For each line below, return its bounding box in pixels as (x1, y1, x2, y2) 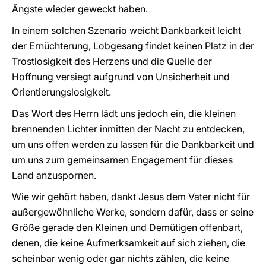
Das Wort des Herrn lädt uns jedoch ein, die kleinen (12, 107, 236, 119)
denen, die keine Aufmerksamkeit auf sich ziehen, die (12, 237, 245, 249)
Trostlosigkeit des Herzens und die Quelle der (12, 55, 212, 67)
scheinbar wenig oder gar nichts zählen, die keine (12, 252, 229, 264)
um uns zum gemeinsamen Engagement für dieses (12, 154, 233, 166)
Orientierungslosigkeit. (12, 86, 111, 98)
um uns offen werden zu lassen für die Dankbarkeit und (12, 138, 254, 150)
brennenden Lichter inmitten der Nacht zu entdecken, (12, 123, 245, 135)
